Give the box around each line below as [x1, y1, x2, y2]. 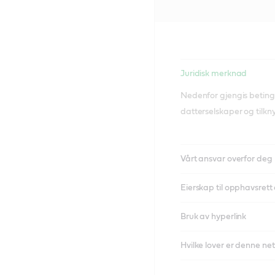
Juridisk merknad [180, 69, 247, 78]
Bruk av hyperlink [180, 212, 247, 221]
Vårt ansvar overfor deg [180, 155, 273, 163]
